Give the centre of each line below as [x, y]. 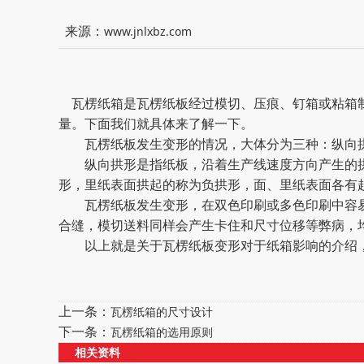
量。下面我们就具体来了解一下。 [156, 123]
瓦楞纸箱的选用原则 [162, 332]
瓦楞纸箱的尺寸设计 [162, 312]
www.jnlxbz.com [148, 31]
